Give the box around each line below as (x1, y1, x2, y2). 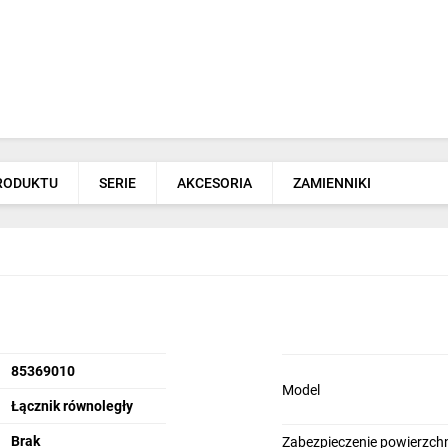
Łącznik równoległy (10, 398, 133, 414)
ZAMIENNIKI (293, 175, 371, 191)
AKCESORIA (177, 175, 252, 191)
